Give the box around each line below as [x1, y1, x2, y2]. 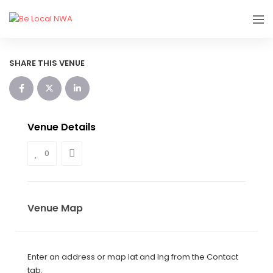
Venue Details [27, 120, 96, 135]
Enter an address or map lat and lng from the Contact [27, 251, 238, 263]
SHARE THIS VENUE [9, 57, 85, 69]
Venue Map [27, 201, 83, 216]
